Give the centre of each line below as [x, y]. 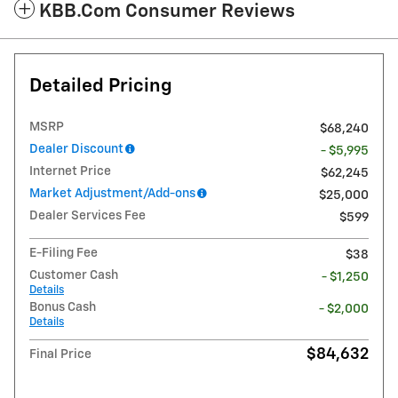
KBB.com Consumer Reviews [167, 12]
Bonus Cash [63, 308]
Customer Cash [74, 276]
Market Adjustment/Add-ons [112, 194]
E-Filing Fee [64, 254]
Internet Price [70, 172]
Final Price [60, 355]
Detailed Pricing [101, 87]
